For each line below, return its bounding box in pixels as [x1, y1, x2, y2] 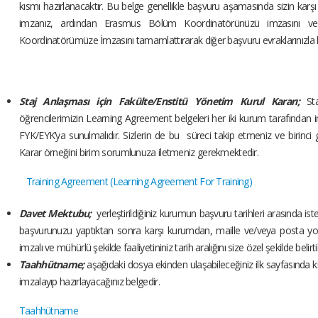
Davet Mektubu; [19, 207, 92, 221]
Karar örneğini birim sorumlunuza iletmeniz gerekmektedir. [19, 146, 259, 160]
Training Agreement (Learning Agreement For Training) [26, 175, 253, 189]
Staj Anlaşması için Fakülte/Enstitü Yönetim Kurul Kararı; [19, 94, 300, 109]
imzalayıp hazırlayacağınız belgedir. [19, 275, 170, 289]
